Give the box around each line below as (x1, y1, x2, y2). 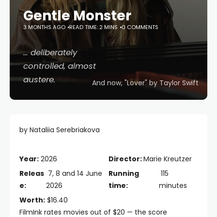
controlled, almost (23, 60, 96, 72)
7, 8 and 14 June (46, 169, 102, 178)
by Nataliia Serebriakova (19, 125, 100, 135)
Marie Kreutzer (143, 154, 192, 164)
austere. (23, 74, 56, 85)
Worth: (19, 195, 45, 205)
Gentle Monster (23, 6, 131, 25)
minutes (158, 181, 187, 190)
